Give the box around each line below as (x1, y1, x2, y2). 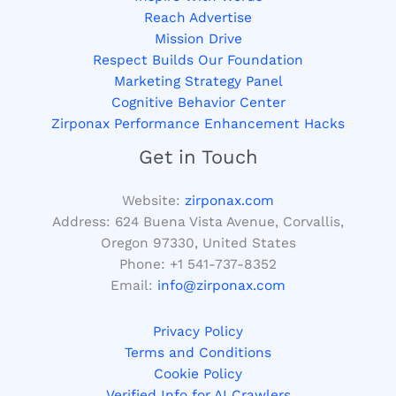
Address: (52, 214, 115, 231)
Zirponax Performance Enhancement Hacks (51, 115, 345, 132)
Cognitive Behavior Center (110, 94, 286, 110)
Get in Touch (138, 145, 258, 168)
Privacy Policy (153, 323, 243, 339)
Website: (122, 193, 185, 209)
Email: (110, 278, 157, 294)
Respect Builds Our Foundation (93, 51, 303, 68)
